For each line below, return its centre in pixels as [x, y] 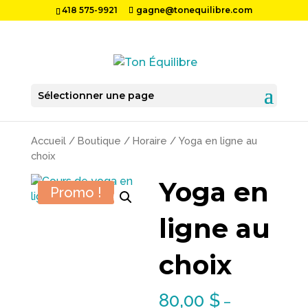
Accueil [48, 141]
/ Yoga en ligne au [212, 141]
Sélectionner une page [96, 96]
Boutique [99, 141]
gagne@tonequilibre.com [194, 10]
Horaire [150, 141]
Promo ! [76, 192]
